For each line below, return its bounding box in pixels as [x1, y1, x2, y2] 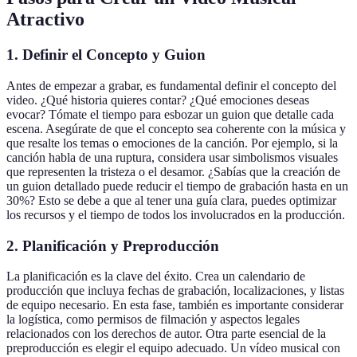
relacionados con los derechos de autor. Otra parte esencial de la [6, 327, 326, 341]
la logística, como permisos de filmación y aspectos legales [6, 312, 300, 327]
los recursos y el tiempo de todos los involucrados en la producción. [6, 207, 345, 222]
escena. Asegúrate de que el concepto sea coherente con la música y [6, 121, 346, 135]
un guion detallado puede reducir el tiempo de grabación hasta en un [6, 178, 348, 193]
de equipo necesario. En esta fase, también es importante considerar [6, 298, 343, 312]
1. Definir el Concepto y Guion [6, 46, 206, 64]
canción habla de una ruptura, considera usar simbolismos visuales [6, 150, 338, 164]
